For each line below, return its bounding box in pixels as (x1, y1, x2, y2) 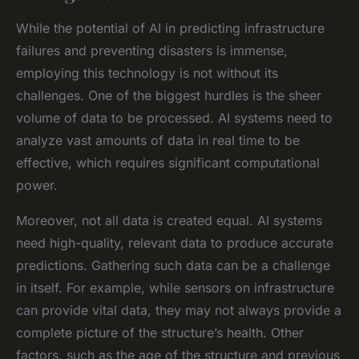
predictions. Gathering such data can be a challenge (16, 256, 330, 273)
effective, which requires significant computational (16, 154, 320, 171)
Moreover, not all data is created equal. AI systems (16, 212, 322, 228)
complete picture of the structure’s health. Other (16, 324, 304, 341)
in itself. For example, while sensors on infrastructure (16, 279, 334, 296)
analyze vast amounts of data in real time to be (16, 131, 300, 148)
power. (16, 176, 58, 193)
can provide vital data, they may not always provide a (16, 301, 341, 318)
